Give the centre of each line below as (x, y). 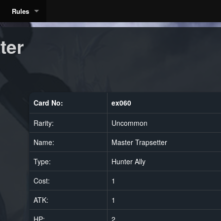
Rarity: (44, 123)
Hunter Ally (129, 161)
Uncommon (130, 123)
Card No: (49, 102)
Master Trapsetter (140, 142)
